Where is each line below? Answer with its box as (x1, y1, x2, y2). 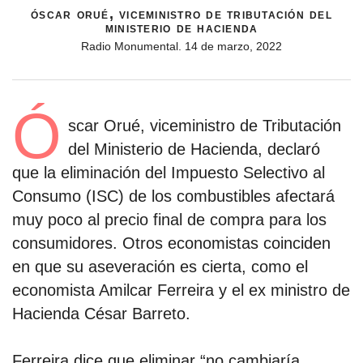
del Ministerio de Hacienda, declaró (67, 139, 320, 158)
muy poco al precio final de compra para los (12, 210, 327, 228)
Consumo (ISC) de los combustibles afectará (12, 186, 335, 205)
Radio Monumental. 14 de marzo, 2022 (81, 39, 282, 53)
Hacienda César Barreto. (12, 304, 195, 322)
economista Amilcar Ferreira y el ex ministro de (12, 280, 350, 299)
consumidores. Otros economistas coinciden (12, 233, 331, 252)
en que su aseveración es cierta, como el (12, 257, 308, 275)
